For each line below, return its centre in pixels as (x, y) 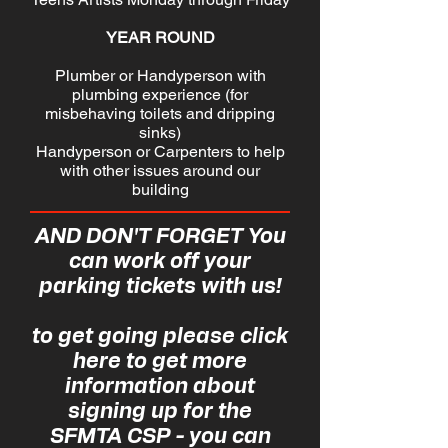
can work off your (160, 261)
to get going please (136, 336)
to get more (184, 361)
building (160, 189)
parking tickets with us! (160, 286)
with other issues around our (160, 170)
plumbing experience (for (160, 94)
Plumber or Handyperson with (160, 75)
